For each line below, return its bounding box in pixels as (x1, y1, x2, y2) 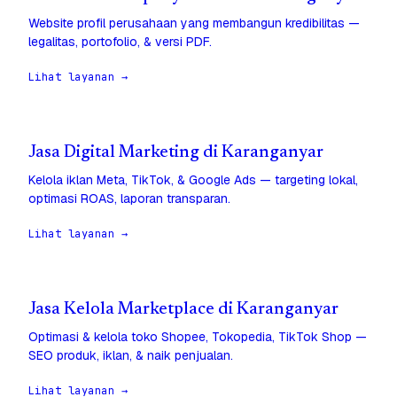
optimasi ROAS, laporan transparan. (28, 191, 230, 207)
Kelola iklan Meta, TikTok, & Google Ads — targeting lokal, (28, 172, 358, 189)
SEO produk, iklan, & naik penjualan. (28, 347, 233, 364)
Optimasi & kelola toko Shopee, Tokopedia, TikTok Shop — (28, 329, 367, 346)
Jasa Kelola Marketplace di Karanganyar (28, 301, 339, 319)
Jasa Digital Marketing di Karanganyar (28, 144, 323, 162)
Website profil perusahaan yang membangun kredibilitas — (28, 15, 360, 32)
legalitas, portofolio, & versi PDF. (28, 34, 212, 51)
